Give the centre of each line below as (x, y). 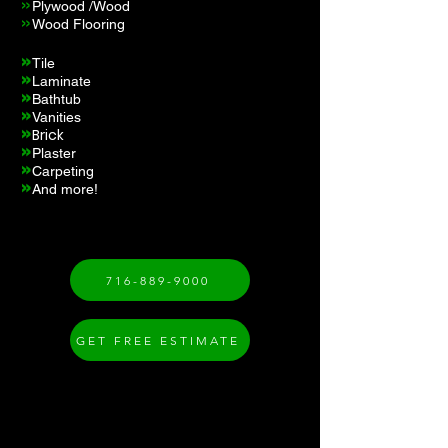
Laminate (61, 81)
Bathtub (56, 99)
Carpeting (63, 171)
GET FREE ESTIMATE (158, 340)
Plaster (54, 153)
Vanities (56, 117)
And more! (65, 189)
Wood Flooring (78, 24)
